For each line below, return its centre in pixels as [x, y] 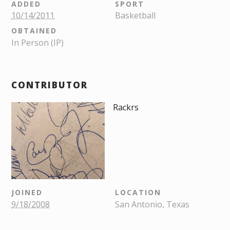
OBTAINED [34, 31]
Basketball [135, 16]
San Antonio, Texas [152, 204]
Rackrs [126, 107]
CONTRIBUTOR [50, 85]
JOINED [27, 193]
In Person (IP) [37, 42]
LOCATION [138, 193]
